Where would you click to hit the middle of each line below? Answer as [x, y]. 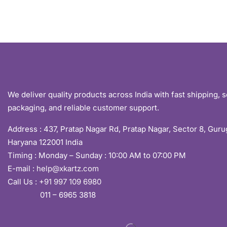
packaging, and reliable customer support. [83, 107]
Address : [26, 129]
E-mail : [22, 168]
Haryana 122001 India [45, 142]
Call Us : [23, 181]
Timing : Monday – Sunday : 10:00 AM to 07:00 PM [97, 155]
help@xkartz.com [68, 168]
